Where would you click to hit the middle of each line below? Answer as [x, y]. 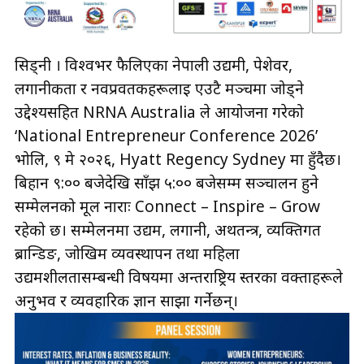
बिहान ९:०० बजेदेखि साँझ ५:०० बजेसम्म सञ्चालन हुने [167, 182]
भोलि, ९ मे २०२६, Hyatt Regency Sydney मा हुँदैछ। [178, 159]
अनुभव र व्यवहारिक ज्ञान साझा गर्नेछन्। [126, 300]
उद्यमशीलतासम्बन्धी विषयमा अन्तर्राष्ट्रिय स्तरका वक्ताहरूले [179, 277]
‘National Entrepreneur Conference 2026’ [166, 135]
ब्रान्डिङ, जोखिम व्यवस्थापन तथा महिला [127, 253]
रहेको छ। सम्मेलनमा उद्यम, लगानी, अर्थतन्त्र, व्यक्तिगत [168, 230]
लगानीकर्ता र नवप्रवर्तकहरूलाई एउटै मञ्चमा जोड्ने [159, 88]
